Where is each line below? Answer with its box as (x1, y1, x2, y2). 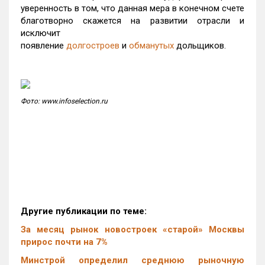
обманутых (129, 40, 174, 51)
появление (21, 40, 66, 51)
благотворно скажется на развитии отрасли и (21, 15, 244, 26)
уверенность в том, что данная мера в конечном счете (21, 3, 244, 14)
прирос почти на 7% (21, 237, 108, 247)
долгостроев (66, 40, 119, 51)
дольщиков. (174, 40, 228, 51)
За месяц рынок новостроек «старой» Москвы (21, 224, 244, 235)
